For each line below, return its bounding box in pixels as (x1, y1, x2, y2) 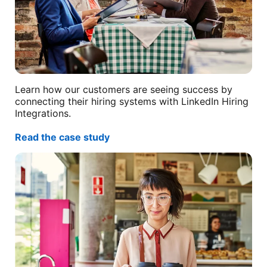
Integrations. (15, 107, 72, 120)
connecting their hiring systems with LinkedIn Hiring (15, 95, 249, 108)
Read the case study (15, 131, 110, 144)
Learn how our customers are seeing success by (15, 83, 233, 96)
